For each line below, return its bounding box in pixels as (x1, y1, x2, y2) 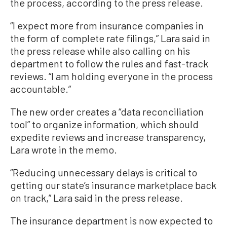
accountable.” (10, 83, 71, 95)
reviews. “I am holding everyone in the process (10, 70, 213, 83)
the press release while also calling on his (10, 45, 190, 57)
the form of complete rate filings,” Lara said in (10, 32, 210, 45)
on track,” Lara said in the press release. (10, 192, 183, 204)
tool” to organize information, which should (10, 118, 199, 131)
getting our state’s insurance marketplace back (10, 179, 216, 192)
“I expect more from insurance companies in (10, 19, 204, 32)
